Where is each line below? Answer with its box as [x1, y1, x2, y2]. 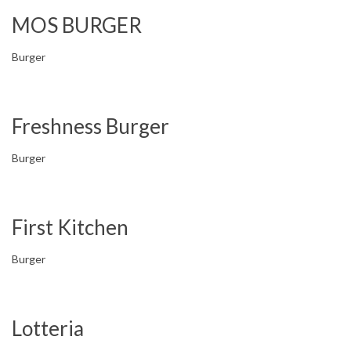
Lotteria [12, 316, 84, 341]
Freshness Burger [12, 114, 169, 139]
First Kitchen [12, 215, 128, 240]
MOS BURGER [12, 13, 142, 38]
